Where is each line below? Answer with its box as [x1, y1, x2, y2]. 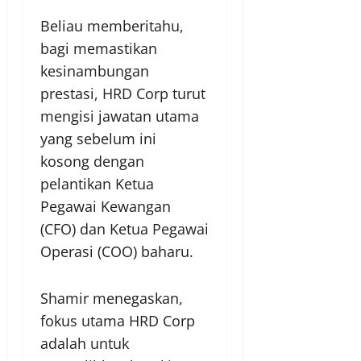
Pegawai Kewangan [40, 196, 171, 216]
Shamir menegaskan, [40, 288, 183, 308]
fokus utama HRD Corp [40, 310, 195, 330]
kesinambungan [40, 60, 149, 81]
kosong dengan [40, 151, 144, 171]
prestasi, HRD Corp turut [40, 83, 205, 103]
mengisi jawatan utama [40, 106, 199, 126]
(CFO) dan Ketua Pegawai [40, 218, 209, 239]
